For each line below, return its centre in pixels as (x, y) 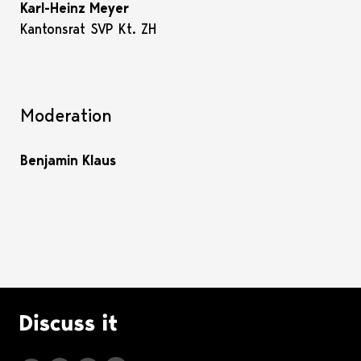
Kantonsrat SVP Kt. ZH (88, 29)
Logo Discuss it (164, 320)
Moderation (66, 115)
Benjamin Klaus (68, 160)
